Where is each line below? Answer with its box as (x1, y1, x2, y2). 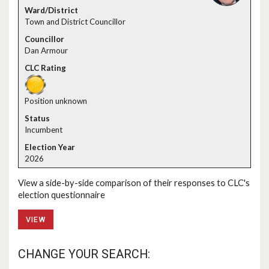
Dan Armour (25, 46, 68, 55)
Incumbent (25, 125, 62, 134)
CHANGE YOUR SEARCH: (18, 247, 150, 262)
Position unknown (25, 96, 87, 106)
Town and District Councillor (25, 17, 125, 26)
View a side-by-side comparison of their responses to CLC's (18, 177, 250, 188)
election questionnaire (18, 189, 105, 200)
